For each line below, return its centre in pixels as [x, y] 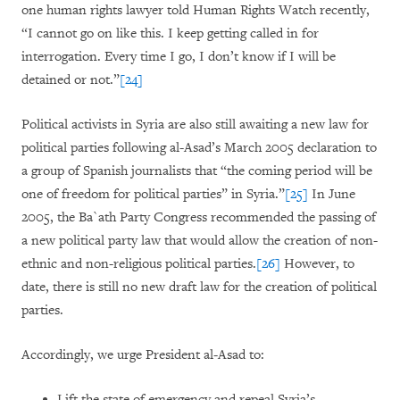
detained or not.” [71, 80]
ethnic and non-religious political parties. [139, 264]
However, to [317, 264]
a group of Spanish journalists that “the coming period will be [197, 171]
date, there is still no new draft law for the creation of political [199, 287]
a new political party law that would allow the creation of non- [200, 241]
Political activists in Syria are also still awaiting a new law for [195, 125]
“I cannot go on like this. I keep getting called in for [170, 33]
